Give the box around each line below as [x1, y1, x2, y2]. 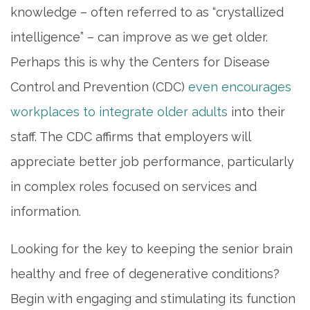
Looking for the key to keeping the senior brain [10, 241, 293, 256]
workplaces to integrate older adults [10, 104, 228, 119]
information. [10, 203, 81, 219]
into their [228, 104, 285, 119]
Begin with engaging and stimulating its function [10, 291, 295, 306]
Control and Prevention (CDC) [10, 79, 188, 94]
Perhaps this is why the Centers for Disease [10, 54, 270, 69]
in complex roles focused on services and [10, 179, 257, 194]
